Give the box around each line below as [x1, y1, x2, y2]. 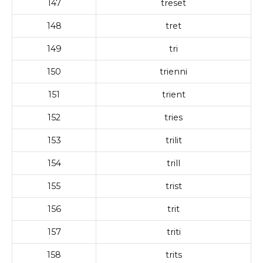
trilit [165, 134, 182, 146]
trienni [160, 66, 187, 77]
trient [161, 89, 186, 100]
